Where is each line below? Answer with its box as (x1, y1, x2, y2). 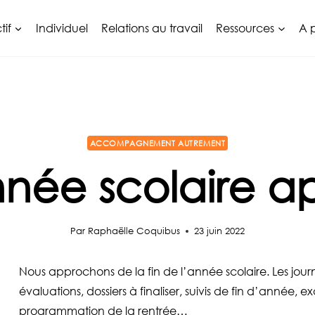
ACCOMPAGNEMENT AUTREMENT (89, 139, 226, 148)
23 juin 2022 (193, 225, 245, 237)
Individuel (35, 21, 88, 35)
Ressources (216, 21, 275, 35)
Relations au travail (101, 21, 202, 35)
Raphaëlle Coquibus (87, 225, 180, 237)
